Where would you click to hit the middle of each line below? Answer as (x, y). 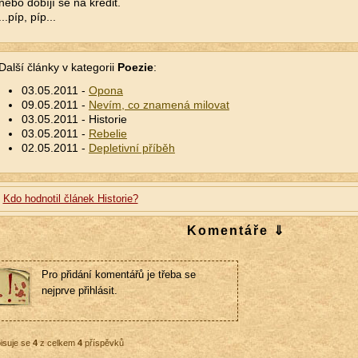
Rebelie (107, 133)
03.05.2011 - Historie (74, 119)
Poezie (135, 67)
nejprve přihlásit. (79, 290)
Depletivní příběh (131, 148)
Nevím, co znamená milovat (159, 105)
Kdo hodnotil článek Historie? (70, 199)
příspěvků (103, 343)
